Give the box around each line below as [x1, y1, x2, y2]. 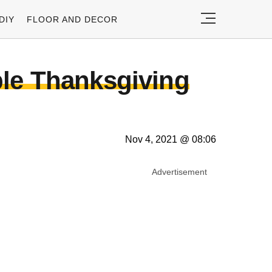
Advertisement [152, 167, 207, 177]
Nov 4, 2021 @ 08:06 [125, 134, 216, 144]
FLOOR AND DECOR [27, 14, 118, 24]
